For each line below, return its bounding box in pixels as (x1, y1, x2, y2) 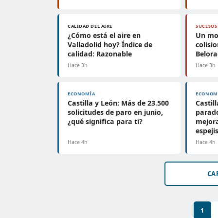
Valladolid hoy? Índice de (68, 40, 152, 49)
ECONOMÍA (68, 91, 95, 97)
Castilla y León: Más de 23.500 (68, 98, 169, 108)
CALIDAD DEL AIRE (68, 23, 112, 29)
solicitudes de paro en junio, (68, 108, 163, 117)
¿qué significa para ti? (68, 117, 143, 126)
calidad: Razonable (68, 49, 132, 58)
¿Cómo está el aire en (68, 31, 141, 40)
